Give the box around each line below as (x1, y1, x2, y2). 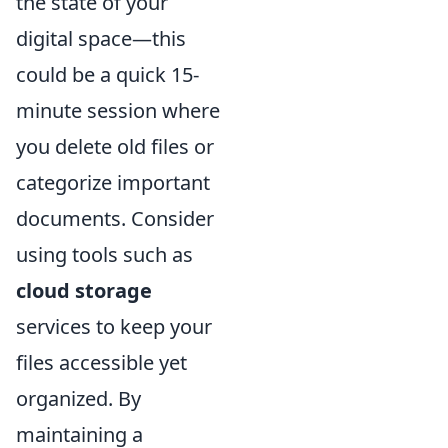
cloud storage (16, 277, 152, 304)
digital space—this (16, 25, 186, 52)
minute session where (16, 97, 220, 124)
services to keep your (16, 313, 212, 340)
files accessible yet (16, 349, 187, 376)
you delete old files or (16, 133, 214, 160)
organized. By (16, 385, 141, 412)
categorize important (16, 169, 210, 196)
